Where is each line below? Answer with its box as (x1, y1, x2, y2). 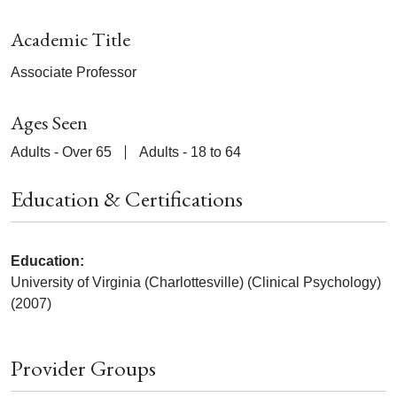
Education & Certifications (11, 183, 243, 213)
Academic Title (11, 26, 130, 52)
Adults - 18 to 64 (139, 144, 241, 160)
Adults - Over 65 (11, 144, 112, 160)
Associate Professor (11, 64, 136, 80)
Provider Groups (11, 353, 156, 382)
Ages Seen (11, 109, 88, 136)
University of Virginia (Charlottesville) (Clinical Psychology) (11, 274, 381, 290)
